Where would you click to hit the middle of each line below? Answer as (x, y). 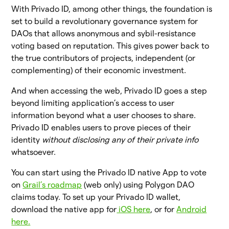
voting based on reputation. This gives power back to (110, 45)
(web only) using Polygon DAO (138, 185)
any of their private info (155, 140)
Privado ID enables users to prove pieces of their (101, 127)
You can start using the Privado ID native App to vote (109, 172)
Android (192, 209)
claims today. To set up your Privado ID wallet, (96, 197)
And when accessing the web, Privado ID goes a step (109, 90)
